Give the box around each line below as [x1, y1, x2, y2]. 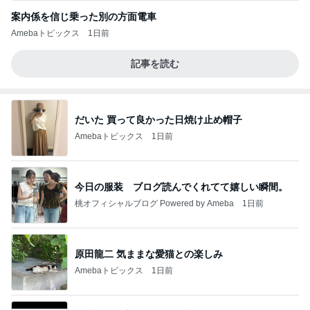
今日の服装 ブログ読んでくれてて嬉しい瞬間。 [75, 181, 288, 192]
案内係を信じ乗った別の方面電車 [11, 11, 156, 22]
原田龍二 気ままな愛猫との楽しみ [75, 248, 223, 259]
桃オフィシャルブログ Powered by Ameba [75, 198, 234, 208]
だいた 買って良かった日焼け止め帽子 [75, 113, 242, 125]
